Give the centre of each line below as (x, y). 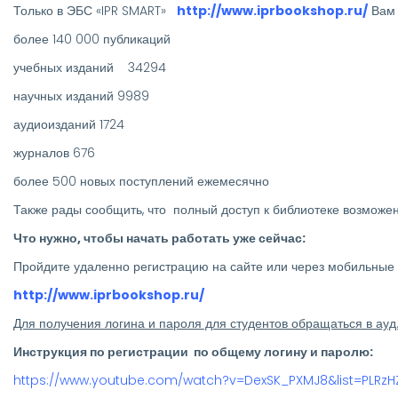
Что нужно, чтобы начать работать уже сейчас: (159, 238)
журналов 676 (54, 152)
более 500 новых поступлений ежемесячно (141, 181)
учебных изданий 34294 (90, 67)
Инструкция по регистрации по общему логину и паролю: (193, 351)
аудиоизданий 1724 (69, 124)
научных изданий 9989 (81, 96)
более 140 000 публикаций (92, 39)
